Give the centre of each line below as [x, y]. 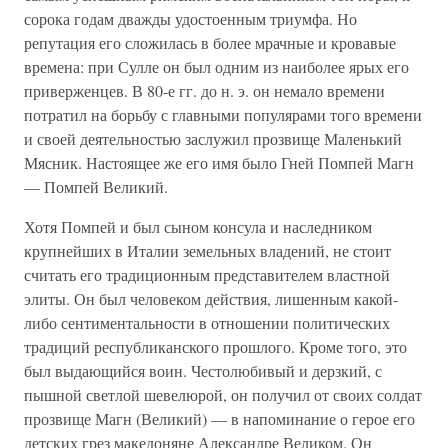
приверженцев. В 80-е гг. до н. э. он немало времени [204, 90]
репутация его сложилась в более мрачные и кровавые [210, 42]
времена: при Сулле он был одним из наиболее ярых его [216, 66]
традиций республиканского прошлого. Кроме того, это [215, 346]
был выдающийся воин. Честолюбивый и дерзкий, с [203, 370]
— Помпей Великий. [96, 186]
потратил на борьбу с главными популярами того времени [223, 114]
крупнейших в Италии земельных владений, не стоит [207, 250]
